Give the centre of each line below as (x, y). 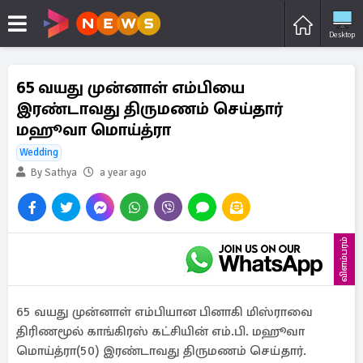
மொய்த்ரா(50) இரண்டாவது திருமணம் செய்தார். (161, 351)
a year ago (123, 173)
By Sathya (53, 173)
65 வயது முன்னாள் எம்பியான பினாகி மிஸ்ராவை (164, 312)
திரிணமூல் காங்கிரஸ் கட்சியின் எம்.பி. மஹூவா (160, 331)
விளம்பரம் (344, 259)
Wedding (39, 152)
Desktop (342, 34)
